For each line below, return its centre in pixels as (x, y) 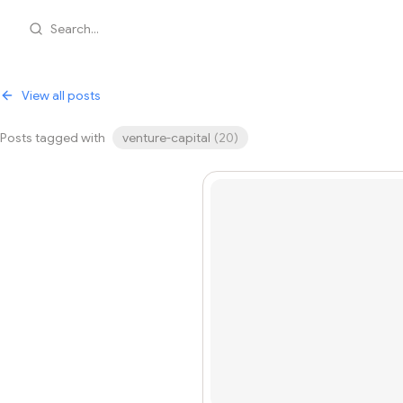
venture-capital (166, 138)
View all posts (61, 95)
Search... (75, 29)
